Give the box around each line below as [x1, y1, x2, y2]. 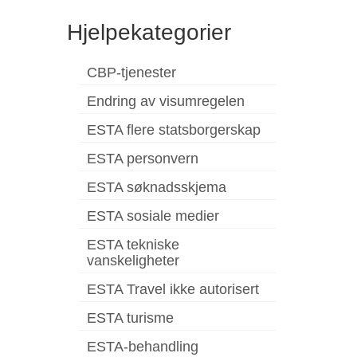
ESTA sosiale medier [86, 207, 219, 224]
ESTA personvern [86, 150, 198, 167]
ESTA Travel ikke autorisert [86, 280, 259, 297]
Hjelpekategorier [66, 19, 231, 45]
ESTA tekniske [86, 236, 179, 253]
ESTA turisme [86, 309, 174, 326]
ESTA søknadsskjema [86, 178, 226, 195]
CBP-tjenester [86, 64, 176, 80]
